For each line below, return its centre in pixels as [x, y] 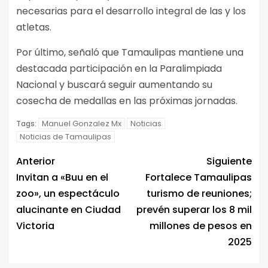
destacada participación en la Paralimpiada [119, 69]
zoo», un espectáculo [68, 194]
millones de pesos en [201, 226]
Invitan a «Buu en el [62, 178]
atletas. [34, 28]
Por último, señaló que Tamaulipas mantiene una [130, 53]
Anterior [36, 162]
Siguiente [229, 162]
